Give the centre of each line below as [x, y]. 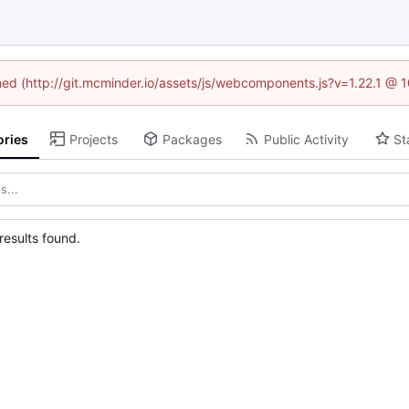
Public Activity [306, 139]
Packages [192, 139]
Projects [93, 139]
